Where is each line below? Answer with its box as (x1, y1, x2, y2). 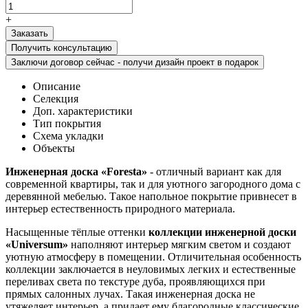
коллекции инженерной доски (148, 225, 296, 238)
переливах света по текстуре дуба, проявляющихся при (5, 275, 265, 287)
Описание (33, 80, 80, 92)
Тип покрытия (33, 117, 101, 129)
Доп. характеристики (33, 104, 133, 117)
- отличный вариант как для (150, 165, 281, 177)
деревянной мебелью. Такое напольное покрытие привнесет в (5, 190, 297, 202)
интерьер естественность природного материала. (5, 202, 235, 214)
